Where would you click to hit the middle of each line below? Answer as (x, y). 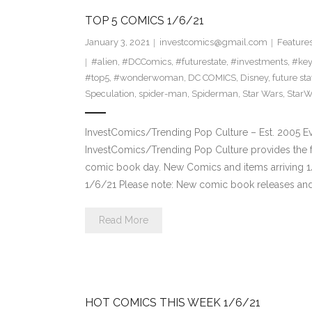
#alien (104, 62)
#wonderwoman (148, 78)
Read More (123, 220)
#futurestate (201, 62)
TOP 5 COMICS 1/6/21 (144, 21)
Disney (254, 78)
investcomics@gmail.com (213, 42)
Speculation (109, 94)
